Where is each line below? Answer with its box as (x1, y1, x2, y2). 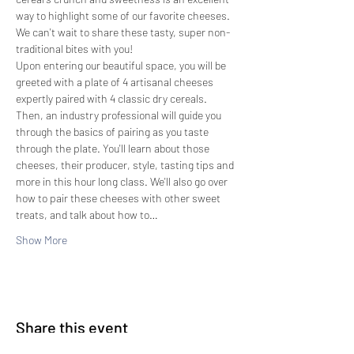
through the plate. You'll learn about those (16, 141, 212, 155)
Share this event (16, 318, 128, 337)
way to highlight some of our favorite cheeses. (16, 9, 232, 22)
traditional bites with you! (16, 42, 133, 55)
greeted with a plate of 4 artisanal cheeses (16, 75, 216, 88)
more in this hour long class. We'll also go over (16, 175, 230, 188)
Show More (16, 233, 67, 247)
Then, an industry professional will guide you (16, 108, 224, 122)
